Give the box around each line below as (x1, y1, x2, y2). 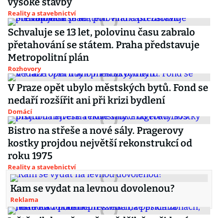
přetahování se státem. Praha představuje (8, 39, 200, 51)
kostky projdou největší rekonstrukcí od (8, 137, 192, 149)
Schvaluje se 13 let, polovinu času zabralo (8, 26, 195, 38)
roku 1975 (8, 150, 53, 162)
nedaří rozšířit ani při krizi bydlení (8, 94, 165, 106)
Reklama (10, 195, 38, 204)
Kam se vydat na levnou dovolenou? (10, 182, 175, 194)
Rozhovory (8, 64, 41, 73)
